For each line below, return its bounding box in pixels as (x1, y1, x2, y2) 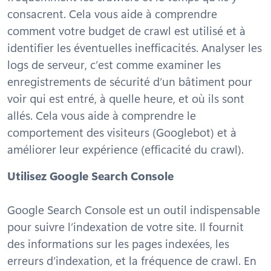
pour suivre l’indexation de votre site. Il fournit (7, 218, 244, 234)
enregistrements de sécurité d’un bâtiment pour (7, 73, 252, 89)
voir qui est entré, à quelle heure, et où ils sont (7, 90, 244, 106)
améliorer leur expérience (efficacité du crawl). (7, 141, 244, 157)
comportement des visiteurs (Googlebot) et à (7, 124, 237, 140)
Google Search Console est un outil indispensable (7, 201, 260, 217)
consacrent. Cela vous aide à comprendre (7, 5, 217, 21)
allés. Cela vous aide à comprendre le (7, 107, 196, 123)
